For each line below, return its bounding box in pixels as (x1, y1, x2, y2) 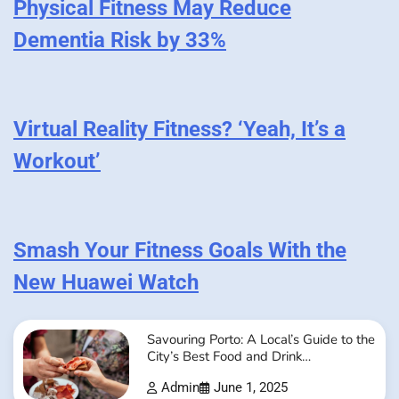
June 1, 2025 (213, 380, 288, 396)
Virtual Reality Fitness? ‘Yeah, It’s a (13, 116, 346, 142)
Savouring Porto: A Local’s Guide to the (146, 330, 375, 349)
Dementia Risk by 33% (13, 27, 226, 53)
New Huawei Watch (13, 269, 199, 295)
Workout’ (13, 148, 101, 174)
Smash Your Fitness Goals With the (13, 237, 346, 263)
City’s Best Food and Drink (146, 347, 302, 366)
